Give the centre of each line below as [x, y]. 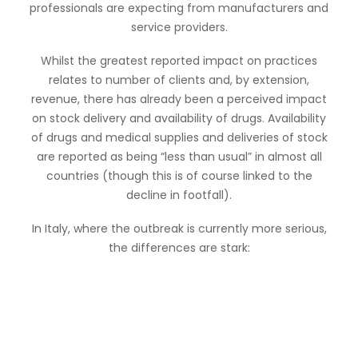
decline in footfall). [179, 195]
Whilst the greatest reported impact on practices [179, 61]
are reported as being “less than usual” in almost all [179, 157]
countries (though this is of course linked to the [179, 176]
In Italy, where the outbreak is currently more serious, [179, 229]
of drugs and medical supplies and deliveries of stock [179, 137]
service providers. [179, 27]
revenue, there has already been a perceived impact [179, 99]
